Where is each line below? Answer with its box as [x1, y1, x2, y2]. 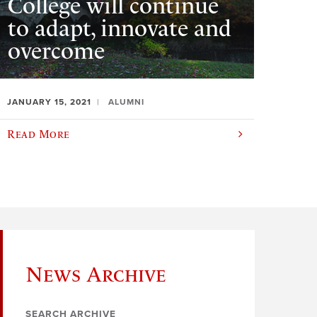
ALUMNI [108, 97, 145, 108]
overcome [8, 37, 105, 64]
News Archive [25, 262, 166, 287]
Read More [7, 127, 70, 141]
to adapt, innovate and [8, 14, 232, 42]
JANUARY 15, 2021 [7, 97, 92, 108]
